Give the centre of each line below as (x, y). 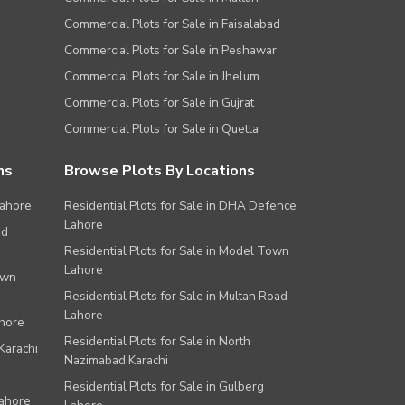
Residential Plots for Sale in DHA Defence (180, 205)
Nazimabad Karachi (116, 360)
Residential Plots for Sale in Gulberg (164, 386)
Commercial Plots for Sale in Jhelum (162, 76)
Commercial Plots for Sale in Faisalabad (172, 24)
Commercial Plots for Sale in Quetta (161, 128)
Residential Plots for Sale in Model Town (177, 250)
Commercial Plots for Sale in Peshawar (170, 50)
